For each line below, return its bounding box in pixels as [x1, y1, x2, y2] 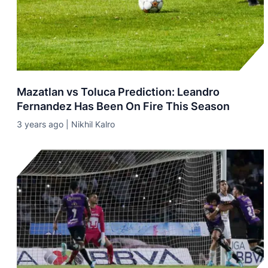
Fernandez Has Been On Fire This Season [17, 100, 230, 112]
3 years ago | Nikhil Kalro [17, 119, 115, 129]
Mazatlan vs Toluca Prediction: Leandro [17, 86, 220, 98]
